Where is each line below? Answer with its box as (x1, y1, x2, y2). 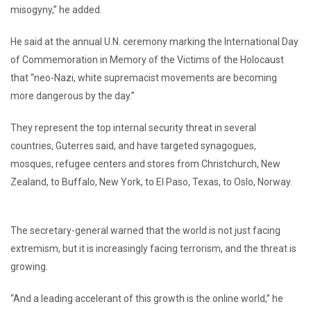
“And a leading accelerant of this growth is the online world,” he (10, 292, 283, 304)
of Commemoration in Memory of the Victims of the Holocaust (10, 53, 284, 65)
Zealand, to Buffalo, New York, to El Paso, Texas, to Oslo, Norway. (10, 176, 292, 187)
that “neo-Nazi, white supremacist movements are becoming (10, 72, 277, 83)
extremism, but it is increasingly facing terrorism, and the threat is (10, 242, 296, 254)
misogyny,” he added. (10, 3, 102, 15)
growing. (10, 260, 48, 272)
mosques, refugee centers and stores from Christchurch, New (10, 158, 280, 169)
